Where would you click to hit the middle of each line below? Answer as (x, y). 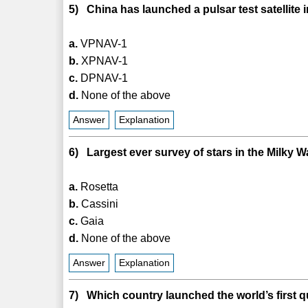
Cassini (99, 203)
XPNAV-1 (103, 60)
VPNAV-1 (103, 43)
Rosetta (98, 186)
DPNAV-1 (103, 78)
